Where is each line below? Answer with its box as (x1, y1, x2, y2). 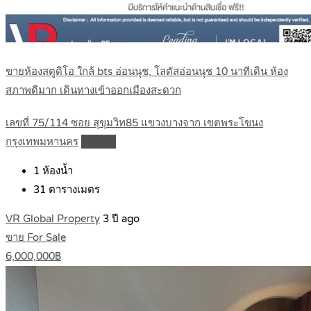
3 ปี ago (103, 212, 140, 226)
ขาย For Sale (6, 231, 66, 244)
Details (82, 135, 115, 149)
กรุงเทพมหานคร (6, 135, 78, 149)
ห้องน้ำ (40, 165, 73, 178)
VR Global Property (6, 212, 100, 226)
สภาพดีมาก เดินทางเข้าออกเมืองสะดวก (6, 84, 181, 97)
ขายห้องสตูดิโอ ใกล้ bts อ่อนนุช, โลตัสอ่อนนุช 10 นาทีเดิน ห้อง (6, 65, 288, 78)
